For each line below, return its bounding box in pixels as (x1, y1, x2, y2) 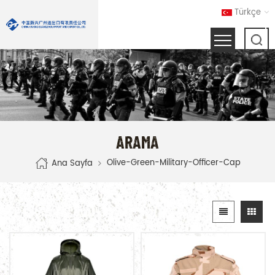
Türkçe (234, 6, 261, 19)
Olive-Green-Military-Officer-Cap (106, 156, 241, 169)
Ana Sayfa (51, 157, 93, 170)
